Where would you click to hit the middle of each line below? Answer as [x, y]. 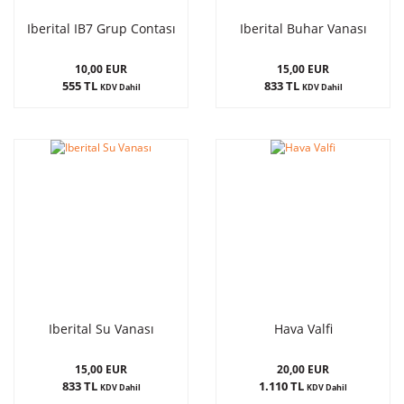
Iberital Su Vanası [101, 329]
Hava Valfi [303, 329]
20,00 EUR [303, 369]
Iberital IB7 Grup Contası [101, 28]
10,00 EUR [101, 69]
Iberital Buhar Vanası [303, 28]
